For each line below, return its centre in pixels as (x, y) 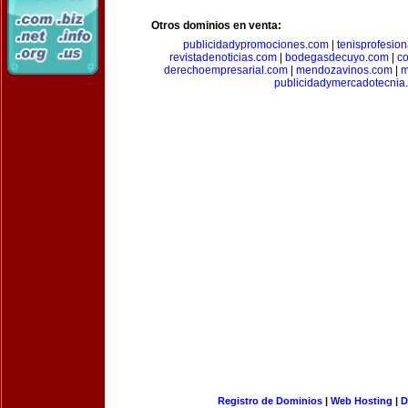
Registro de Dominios (270, 401)
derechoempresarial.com (226, 70)
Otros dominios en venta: (216, 25)
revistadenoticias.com (223, 57)
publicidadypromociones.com (256, 45)
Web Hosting (361, 401)
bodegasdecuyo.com (337, 57)
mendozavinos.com (344, 70)
